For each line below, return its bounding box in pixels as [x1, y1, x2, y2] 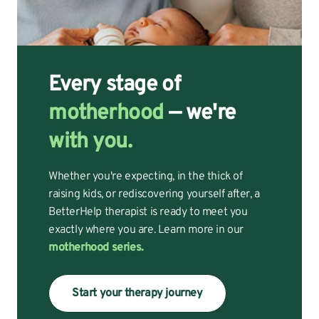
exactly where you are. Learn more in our [48, 223, 244, 238]
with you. [48, 129, 132, 156]
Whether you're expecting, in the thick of [48, 169, 243, 184]
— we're [164, 100, 236, 127]
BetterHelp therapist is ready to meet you [48, 205, 248, 220]
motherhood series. [48, 241, 144, 256]
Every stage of [48, 72, 181, 99]
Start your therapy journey [72, 286, 203, 301]
